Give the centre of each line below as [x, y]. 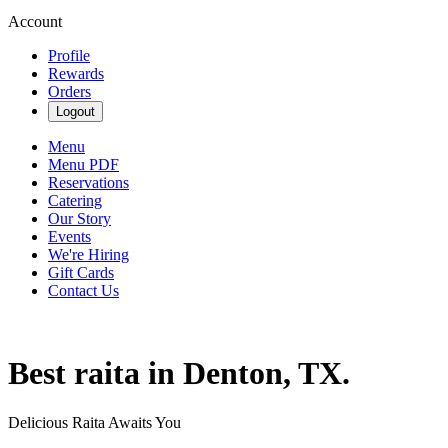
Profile [69, 55]
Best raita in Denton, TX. [179, 373]
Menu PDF [83, 164]
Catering [75, 200]
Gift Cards [81, 272]
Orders [69, 91]
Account [35, 21]
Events [69, 236]
